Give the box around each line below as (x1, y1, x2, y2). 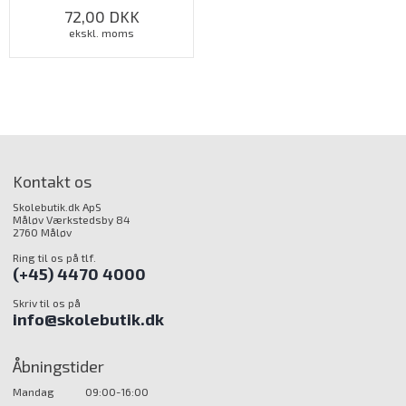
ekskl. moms (69, 26, 134, 39)
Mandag (13, 385, 55, 398)
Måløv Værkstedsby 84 (13, 213, 131, 226)
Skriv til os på (13, 296, 82, 309)
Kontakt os (13, 171, 92, 191)
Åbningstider (13, 356, 105, 376)
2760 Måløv (13, 226, 72, 238)
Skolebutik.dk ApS (13, 200, 102, 213)
